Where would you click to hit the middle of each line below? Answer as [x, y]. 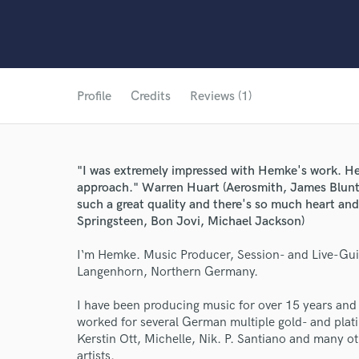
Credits [151, 97]
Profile [94, 97]
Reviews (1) [221, 97]
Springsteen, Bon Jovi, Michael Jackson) [191, 222]
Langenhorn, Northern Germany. [167, 272]
